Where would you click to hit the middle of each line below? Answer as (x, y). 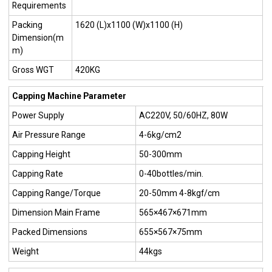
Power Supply (39, 115)
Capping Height (42, 154)
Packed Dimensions (50, 232)
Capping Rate (38, 173)
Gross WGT (33, 70)
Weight (26, 251)
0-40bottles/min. (172, 173)
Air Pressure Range (49, 134)
